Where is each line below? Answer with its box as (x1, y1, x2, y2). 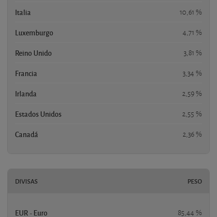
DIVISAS (15, 176, 38, 186)
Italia (15, 7, 31, 17)
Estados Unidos (15, 108, 62, 119)
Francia (15, 68, 37, 78)
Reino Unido (15, 47, 52, 58)
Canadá (15, 129, 38, 139)
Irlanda (15, 88, 37, 98)
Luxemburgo (15, 27, 53, 37)
